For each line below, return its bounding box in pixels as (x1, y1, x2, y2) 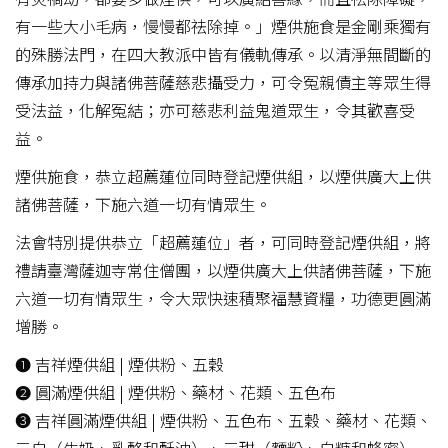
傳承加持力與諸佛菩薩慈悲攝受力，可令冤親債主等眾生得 (15, 70, 431, 94)
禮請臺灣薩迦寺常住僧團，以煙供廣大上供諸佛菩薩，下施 (15, 258, 431, 282)
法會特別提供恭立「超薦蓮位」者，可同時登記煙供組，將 (15, 230, 431, 254)
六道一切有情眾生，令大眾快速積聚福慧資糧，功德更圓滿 (15, 286, 431, 310)
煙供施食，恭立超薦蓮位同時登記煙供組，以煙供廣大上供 (15, 164, 431, 188)
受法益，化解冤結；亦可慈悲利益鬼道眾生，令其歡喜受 (15, 98, 415, 122)
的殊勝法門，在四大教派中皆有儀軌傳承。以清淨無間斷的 (15, 42, 431, 66)
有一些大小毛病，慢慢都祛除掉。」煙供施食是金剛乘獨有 (15, 14, 431, 38)
